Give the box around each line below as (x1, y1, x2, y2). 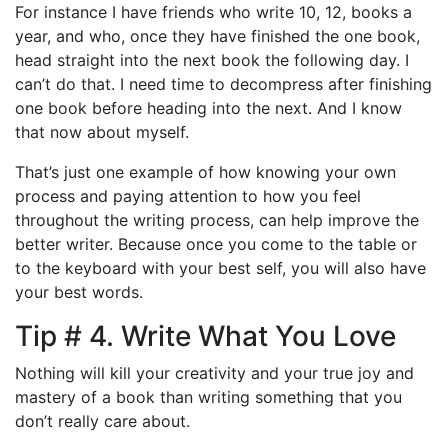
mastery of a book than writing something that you (15, 386, 402, 407)
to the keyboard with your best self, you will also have (15, 257, 426, 278)
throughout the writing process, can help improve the (15, 209, 419, 230)
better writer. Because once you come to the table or (15, 233, 417, 254)
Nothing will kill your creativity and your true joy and (15, 362, 414, 383)
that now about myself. (15, 121, 189, 142)
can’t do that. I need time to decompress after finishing (15, 73, 432, 94)
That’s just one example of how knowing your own (15, 161, 396, 182)
